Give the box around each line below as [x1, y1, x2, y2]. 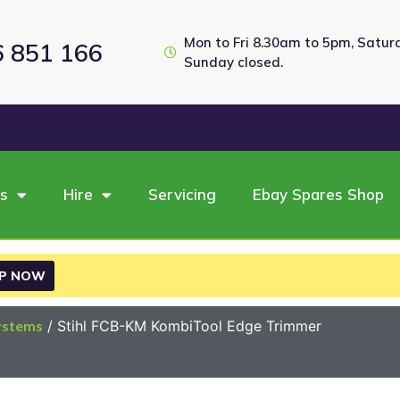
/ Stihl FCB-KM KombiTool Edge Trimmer [43, 316, 321, 335]
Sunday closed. [184, 53, 284, 71]
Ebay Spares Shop [253, 185, 384, 204]
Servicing [148, 185, 216, 204]
